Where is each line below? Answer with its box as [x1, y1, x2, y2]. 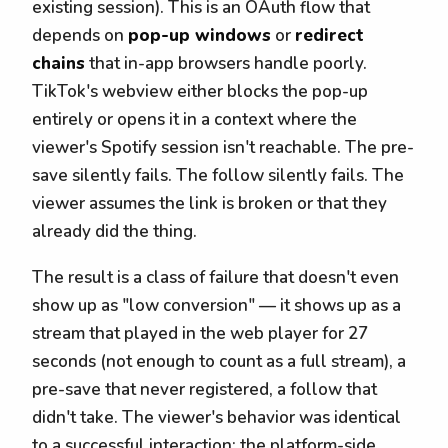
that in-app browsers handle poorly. [85, 51, 367, 75]
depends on [32, 23, 128, 47]
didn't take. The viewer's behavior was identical [32, 406, 401, 430]
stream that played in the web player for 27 [32, 322, 368, 346]
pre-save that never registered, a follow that [32, 378, 377, 402]
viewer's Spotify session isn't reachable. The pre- [32, 135, 414, 159]
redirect [295, 23, 364, 47]
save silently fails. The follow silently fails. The [32, 163, 404, 187]
